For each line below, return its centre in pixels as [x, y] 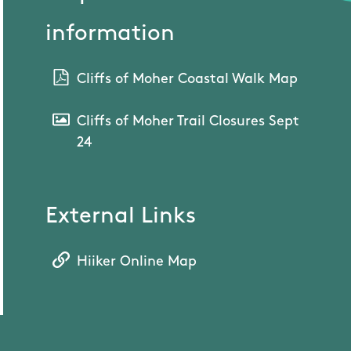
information [110, 34]
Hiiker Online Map [137, 262]
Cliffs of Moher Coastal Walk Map [188, 79]
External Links [121, 216]
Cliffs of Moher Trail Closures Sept [188, 121]
